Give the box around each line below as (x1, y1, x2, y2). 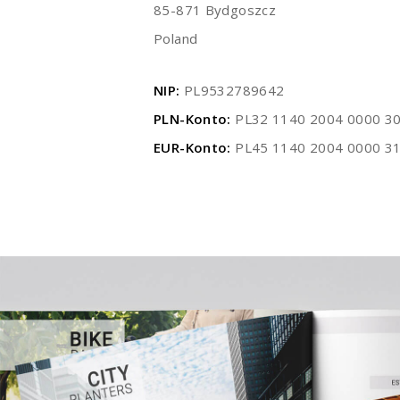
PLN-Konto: (154, 110, 231, 129)
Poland (154, 29, 198, 48)
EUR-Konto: (154, 138, 231, 157)
